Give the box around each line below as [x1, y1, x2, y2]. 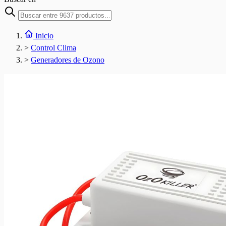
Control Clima [31, 43, 76, 52]
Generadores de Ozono [31, 55, 104, 64]
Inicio [35, 31, 53, 40]
